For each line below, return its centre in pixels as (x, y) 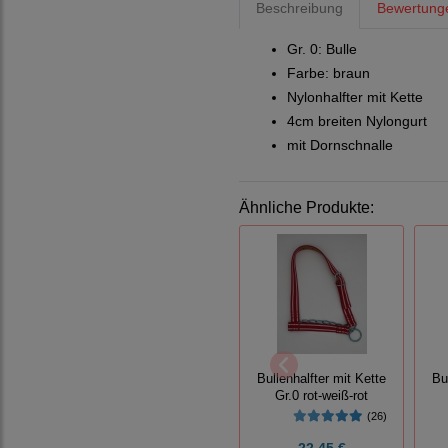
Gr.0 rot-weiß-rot (322, 395)
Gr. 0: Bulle (322, 48)
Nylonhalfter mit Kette (355, 96)
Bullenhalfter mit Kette (322, 378)
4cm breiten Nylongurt (357, 120)
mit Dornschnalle (340, 144)
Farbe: (310, 72)
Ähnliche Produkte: (306, 207)
